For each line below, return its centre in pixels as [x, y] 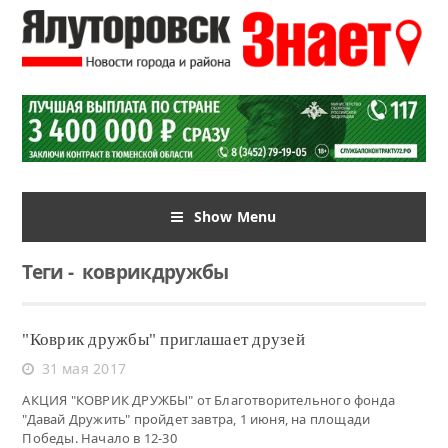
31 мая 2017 [83, 368]
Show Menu [235, 216]
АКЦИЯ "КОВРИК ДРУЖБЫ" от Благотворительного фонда [208, 399]
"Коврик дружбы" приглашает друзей [163, 339]
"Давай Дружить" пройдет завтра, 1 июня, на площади [196, 418]
